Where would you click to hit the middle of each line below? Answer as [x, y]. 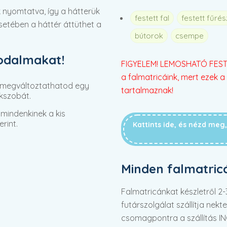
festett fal [152, 18]
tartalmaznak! [147, 90]
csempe [190, 36]
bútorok [149, 36]
